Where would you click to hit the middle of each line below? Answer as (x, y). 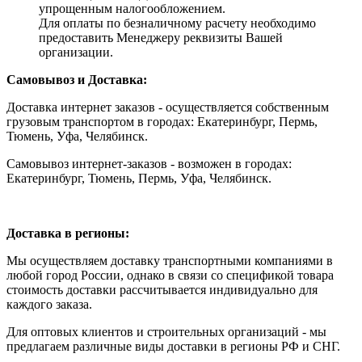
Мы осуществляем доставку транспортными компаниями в (170, 261)
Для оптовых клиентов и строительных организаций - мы (166, 332)
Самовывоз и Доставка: (77, 80)
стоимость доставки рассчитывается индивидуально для (162, 290)
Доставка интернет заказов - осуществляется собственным (168, 107)
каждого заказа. (49, 304)
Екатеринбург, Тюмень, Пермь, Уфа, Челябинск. (139, 178)
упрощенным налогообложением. (132, 8)
